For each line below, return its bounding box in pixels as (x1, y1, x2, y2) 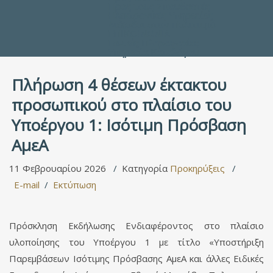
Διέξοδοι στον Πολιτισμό (108, 18, 216, 30)
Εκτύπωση (53, 179, 96, 191)
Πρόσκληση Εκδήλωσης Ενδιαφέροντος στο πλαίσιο (9, 219, 264, 232)
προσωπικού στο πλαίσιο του (12, 94, 232, 116)
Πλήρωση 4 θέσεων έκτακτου (12, 74, 227, 96)
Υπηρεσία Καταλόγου (108, 46, 199, 58)
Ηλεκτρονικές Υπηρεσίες (108, 9, 213, 21)
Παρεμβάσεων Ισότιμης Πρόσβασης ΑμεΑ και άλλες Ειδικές (9, 252, 264, 264)
